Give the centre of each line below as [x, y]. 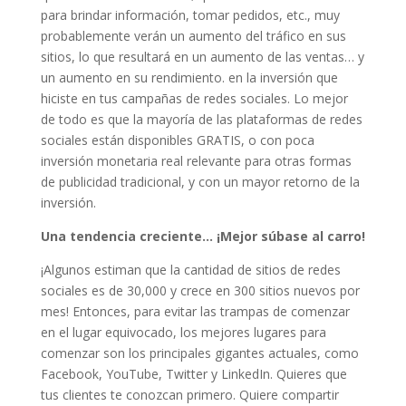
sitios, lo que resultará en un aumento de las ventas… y [202, 56]
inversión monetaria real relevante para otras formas [196, 160]
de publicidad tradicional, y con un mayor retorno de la [200, 181]
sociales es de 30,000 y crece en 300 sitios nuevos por [200, 290]
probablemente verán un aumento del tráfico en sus [193, 35]
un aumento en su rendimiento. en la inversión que [189, 77]
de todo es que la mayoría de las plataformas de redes [201, 119]
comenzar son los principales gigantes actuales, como [199, 353]
